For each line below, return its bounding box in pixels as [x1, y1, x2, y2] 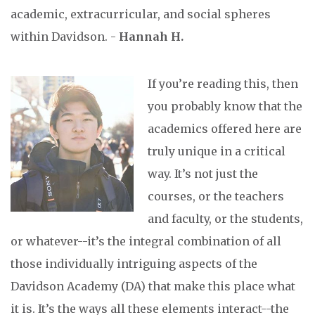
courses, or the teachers [148, 189, 284, 204]
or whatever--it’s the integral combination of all [11, 234, 281, 249]
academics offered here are [148, 122, 302, 136]
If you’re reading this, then [148, 77, 298, 91]
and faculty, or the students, [148, 212, 303, 226]
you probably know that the [148, 99, 302, 114]
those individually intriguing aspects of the [11, 257, 257, 271]
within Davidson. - [11, 30, 119, 44]
